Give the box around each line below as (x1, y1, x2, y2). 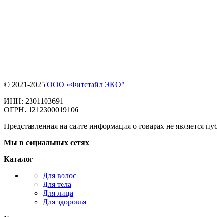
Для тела (43, 180, 71, 189)
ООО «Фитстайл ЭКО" (47, 80, 124, 89)
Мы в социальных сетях (4, 139, 89, 147)
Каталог (4, 155, 33, 164)
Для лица (43, 189, 73, 198)
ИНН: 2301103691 (4, 97, 63, 106)
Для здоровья (43, 198, 86, 206)
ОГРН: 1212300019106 (4, 106, 78, 114)
